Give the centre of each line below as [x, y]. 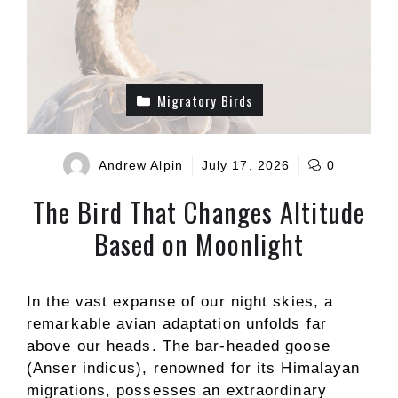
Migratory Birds [204, 100]
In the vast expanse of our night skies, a [180, 302]
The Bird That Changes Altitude [199, 212]
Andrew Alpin [140, 165]
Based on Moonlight [199, 244]
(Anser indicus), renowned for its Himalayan [194, 368]
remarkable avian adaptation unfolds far [177, 324]
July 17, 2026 [246, 165]
